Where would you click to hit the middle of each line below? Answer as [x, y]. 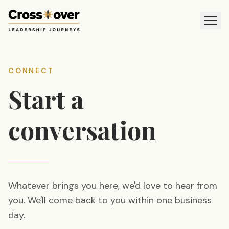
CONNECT [31, 71]
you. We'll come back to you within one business [110, 200]
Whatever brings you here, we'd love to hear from [113, 186]
